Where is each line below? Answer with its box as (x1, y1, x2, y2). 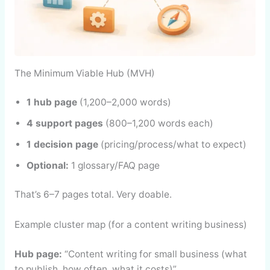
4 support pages (26, 118, 103, 130)
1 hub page (26, 96, 77, 108)
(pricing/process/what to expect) (98, 139, 246, 151)
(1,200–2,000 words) (77, 96, 171, 108)
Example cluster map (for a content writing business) (14, 219, 247, 231)
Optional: (26, 160, 69, 172)
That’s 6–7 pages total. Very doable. (14, 189, 172, 201)
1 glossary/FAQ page (68, 160, 160, 172)
